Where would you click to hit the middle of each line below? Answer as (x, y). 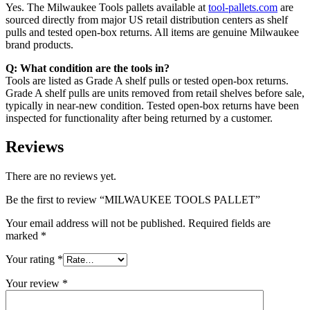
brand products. (39, 44)
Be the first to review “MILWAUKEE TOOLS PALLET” (133, 200)
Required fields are (229, 224)
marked (23, 236)
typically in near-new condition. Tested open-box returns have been (152, 105)
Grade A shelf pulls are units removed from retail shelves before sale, (155, 93)
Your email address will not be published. (95, 224)
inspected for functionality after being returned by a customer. (139, 118)
